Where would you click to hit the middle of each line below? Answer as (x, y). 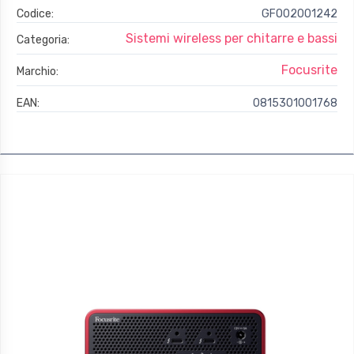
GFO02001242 (299, 14)
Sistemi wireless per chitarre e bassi (232, 39)
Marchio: (38, 72)
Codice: (35, 14)
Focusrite (309, 70)
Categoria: (43, 40)
